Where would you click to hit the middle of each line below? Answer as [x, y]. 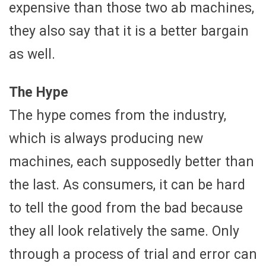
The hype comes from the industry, [118, 115]
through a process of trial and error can [133, 254]
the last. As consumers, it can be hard [127, 185]
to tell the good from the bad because [126, 208]
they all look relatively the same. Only [124, 231]
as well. [32, 54]
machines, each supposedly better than [132, 161]
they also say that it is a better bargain [129, 31]
